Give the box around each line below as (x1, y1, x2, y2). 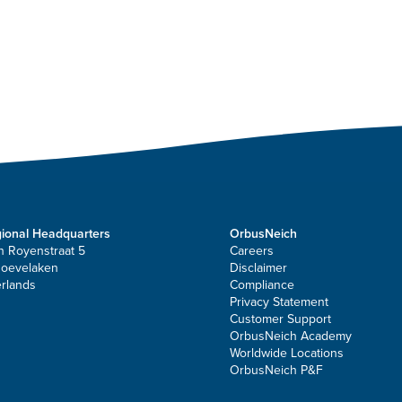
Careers (230, 242, 274, 258)
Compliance (230, 276, 294, 293)
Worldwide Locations (230, 345, 344, 361)
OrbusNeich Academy (230, 328, 352, 344)
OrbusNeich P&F (230, 362, 323, 378)
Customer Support (230, 310, 331, 327)
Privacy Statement (230, 293, 328, 310)
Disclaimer (230, 259, 287, 275)
